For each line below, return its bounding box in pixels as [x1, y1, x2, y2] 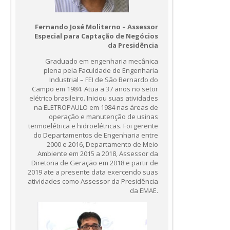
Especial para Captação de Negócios [34, 31, 159, 41]
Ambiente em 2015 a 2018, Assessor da [37, 148, 159, 158]
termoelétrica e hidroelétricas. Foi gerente [28, 121, 159, 130]
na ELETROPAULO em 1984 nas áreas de [34, 102, 159, 112]
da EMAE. [130, 185, 159, 195]
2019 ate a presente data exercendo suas [28, 167, 159, 177]
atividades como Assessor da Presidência [28, 176, 159, 186]
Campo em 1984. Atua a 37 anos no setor [32, 84, 159, 93]
